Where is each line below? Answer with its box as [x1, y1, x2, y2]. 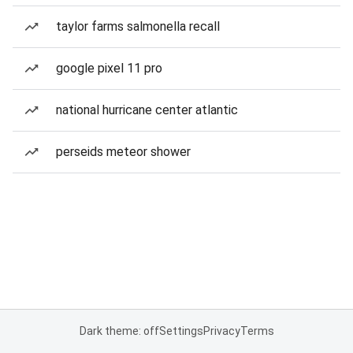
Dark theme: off [79, 325, 159, 337]
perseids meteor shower [56, 144, 191, 159]
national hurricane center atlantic [56, 102, 238, 117]
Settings [158, 325, 203, 337]
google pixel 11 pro [56, 61, 162, 76]
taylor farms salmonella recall [56, 19, 220, 34]
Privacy [203, 325, 240, 337]
